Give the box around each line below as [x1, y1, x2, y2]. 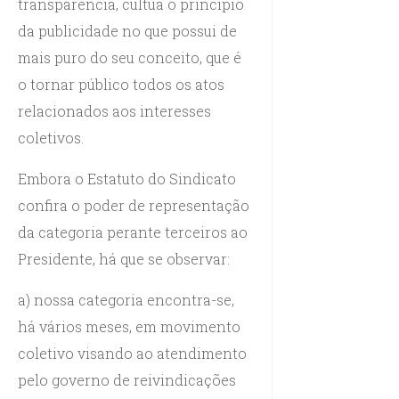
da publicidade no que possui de [18, 20, 237, 40]
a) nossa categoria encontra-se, [18, 289, 234, 309]
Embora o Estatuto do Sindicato [18, 168, 236, 188]
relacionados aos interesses [18, 101, 211, 120]
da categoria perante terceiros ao [18, 222, 248, 241]
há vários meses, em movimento [18, 316, 240, 336]
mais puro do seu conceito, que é [18, 47, 241, 67]
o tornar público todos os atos [18, 74, 224, 94]
